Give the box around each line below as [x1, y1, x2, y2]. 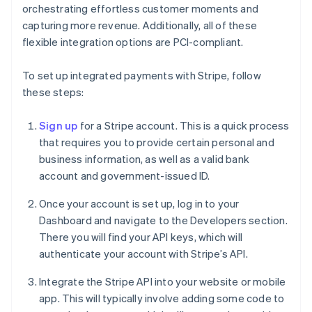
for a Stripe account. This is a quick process [77, 118, 290, 133]
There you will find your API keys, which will [39, 230, 242, 244]
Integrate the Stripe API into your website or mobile [39, 274, 286, 289]
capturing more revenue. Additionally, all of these [22, 18, 258, 33]
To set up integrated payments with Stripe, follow [22, 68, 261, 83]
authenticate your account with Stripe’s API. [39, 247, 248, 261]
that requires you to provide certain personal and [39, 135, 274, 150]
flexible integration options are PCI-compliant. [22, 35, 244, 49]
